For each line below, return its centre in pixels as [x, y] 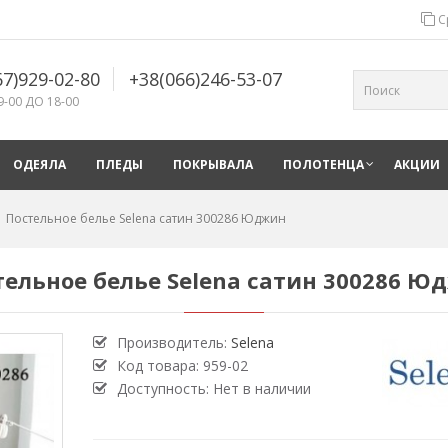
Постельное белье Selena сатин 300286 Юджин [146, 218]
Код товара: [159, 365]
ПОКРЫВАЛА [213, 164]
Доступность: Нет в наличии [213, 388]
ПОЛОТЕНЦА [323, 164]
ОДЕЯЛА [39, 164]
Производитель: [173, 342]
